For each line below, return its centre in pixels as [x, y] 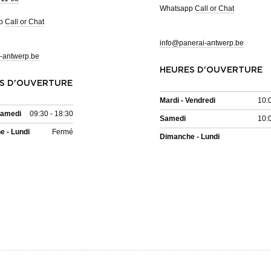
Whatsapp [177, 9]
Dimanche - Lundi [190, 137]
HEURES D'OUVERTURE [211, 70]
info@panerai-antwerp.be [202, 43]
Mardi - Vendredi [188, 101]
